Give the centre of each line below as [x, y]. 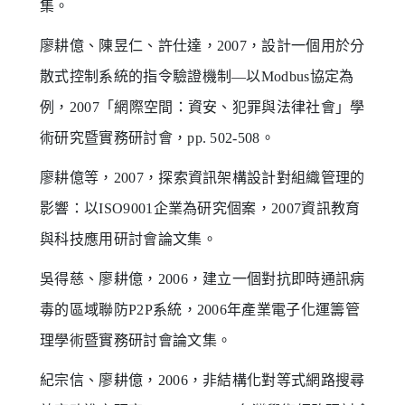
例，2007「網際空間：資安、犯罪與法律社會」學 [202, 107]
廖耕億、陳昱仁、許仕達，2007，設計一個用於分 [202, 45]
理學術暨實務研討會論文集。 [136, 340]
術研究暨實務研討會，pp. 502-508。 [158, 137]
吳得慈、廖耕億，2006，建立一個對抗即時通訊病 [202, 278]
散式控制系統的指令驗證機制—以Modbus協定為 [197, 76]
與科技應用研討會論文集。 [128, 239]
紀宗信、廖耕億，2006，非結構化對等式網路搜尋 [202, 380]
